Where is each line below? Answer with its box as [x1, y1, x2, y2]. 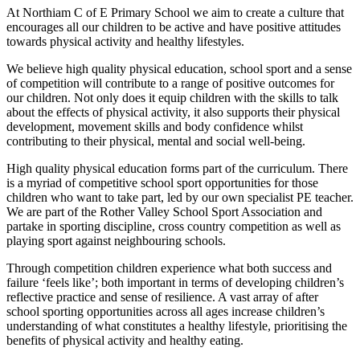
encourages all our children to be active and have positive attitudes [6, 19, 341, 34]
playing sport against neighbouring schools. [6, 233, 226, 247]
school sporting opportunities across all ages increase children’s [6, 304, 325, 318]
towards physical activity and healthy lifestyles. [6, 34, 247, 48]
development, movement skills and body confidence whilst [6, 119, 303, 133]
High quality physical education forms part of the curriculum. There [6, 161, 348, 175]
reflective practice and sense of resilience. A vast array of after [6, 289, 318, 304]
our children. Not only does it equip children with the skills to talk [6, 90, 338, 104]
